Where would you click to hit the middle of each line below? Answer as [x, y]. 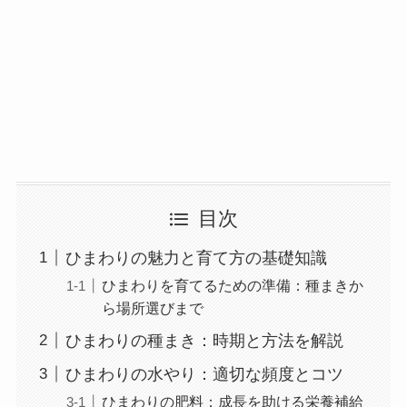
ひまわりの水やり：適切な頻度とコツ [204, 374]
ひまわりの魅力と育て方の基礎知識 [196, 258]
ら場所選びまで [152, 308]
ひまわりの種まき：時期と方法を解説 [204, 340]
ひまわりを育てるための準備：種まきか [232, 285]
